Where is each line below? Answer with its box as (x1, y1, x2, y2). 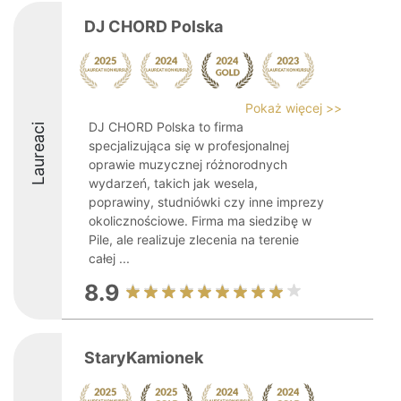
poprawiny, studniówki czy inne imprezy (89, 194, 324, 209)
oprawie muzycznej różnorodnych (89, 157, 287, 172)
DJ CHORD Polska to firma (89, 119, 243, 134)
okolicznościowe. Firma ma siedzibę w (89, 213, 311, 228)
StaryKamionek (84, 348, 203, 367)
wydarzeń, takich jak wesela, (89, 175, 258, 191)
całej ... (89, 251, 130, 266)
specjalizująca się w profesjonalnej (89, 138, 289, 153)
